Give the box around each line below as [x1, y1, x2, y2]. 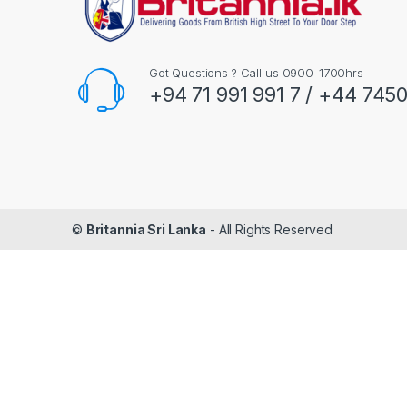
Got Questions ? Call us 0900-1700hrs [148, 65, 363, 81]
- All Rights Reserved [206, 221, 333, 237]
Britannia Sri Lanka [85, 221, 207, 237]
